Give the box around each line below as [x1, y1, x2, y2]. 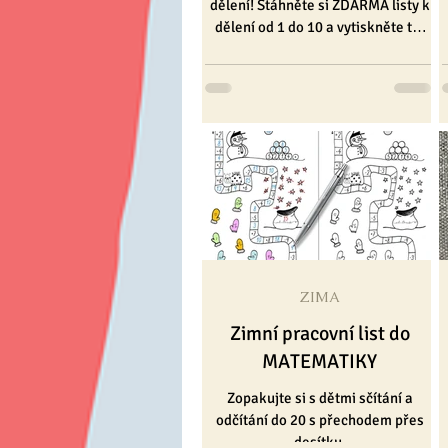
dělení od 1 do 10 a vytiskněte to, [215, 18, 424, 37]
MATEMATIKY [262, 349, 377, 375]
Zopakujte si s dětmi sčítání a [226, 389, 413, 408]
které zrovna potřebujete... [233, 40, 406, 59]
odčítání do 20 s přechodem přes [215, 411, 424, 430]
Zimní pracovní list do [229, 321, 410, 347]
